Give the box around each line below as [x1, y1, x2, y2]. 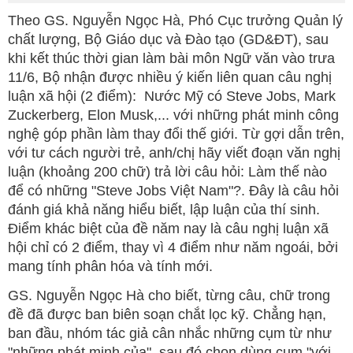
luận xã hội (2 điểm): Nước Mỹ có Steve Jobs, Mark [8, 88, 336, 105]
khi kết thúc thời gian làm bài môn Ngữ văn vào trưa [8, 50, 335, 67]
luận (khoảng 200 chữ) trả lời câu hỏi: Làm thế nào [8, 164, 327, 180]
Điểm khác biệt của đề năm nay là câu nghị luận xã [8, 221, 329, 237]
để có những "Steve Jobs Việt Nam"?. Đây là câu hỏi [8, 183, 339, 199]
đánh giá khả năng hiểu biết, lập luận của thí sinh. [8, 202, 320, 218]
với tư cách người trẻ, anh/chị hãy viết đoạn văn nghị [8, 145, 340, 162]
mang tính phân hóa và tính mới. [8, 258, 221, 275]
